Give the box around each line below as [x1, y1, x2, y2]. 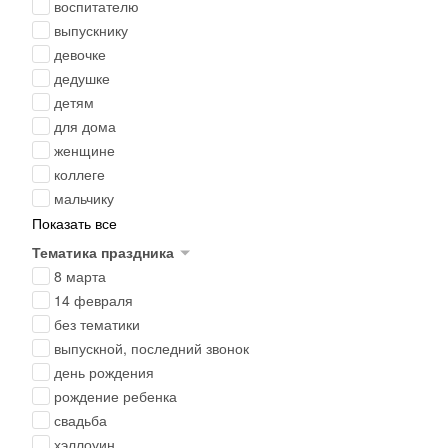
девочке [54, 44, 106, 64]
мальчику [54, 188, 114, 208]
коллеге [54, 164, 105, 184]
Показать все [32, 213, 117, 233]
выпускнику [54, 20, 128, 40]
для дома [54, 116, 116, 136]
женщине [54, 140, 115, 160]
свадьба [54, 410, 107, 430]
